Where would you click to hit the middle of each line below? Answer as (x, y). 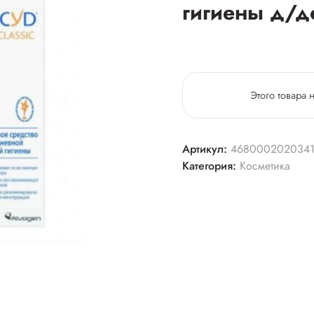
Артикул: (206, 149)
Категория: (211, 166)
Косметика (265, 166)
